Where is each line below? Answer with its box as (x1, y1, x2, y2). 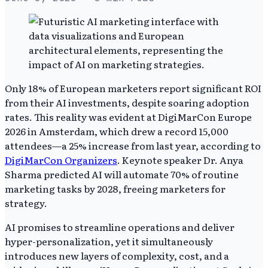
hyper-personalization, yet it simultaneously (5, 233, 213, 248)
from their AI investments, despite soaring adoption (5, 95, 249, 109)
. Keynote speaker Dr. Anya (117, 152, 243, 167)
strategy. (5, 195, 47, 210)
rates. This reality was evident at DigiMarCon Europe (5, 109, 252, 124)
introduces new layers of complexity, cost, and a (5, 248, 229, 263)
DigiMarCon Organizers (5, 152, 117, 167)
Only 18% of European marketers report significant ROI (5, 80, 261, 95)
